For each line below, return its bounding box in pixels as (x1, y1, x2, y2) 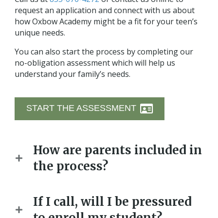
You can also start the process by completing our (15, 46, 193, 57)
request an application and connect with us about (15, 4, 195, 16)
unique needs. (15, 27, 65, 38)
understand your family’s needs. (15, 68, 130, 79)
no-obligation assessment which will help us (15, 57, 175, 68)
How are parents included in (33, 142, 202, 158)
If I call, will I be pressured (33, 194, 192, 209)
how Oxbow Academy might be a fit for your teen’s (15, 16, 198, 27)
